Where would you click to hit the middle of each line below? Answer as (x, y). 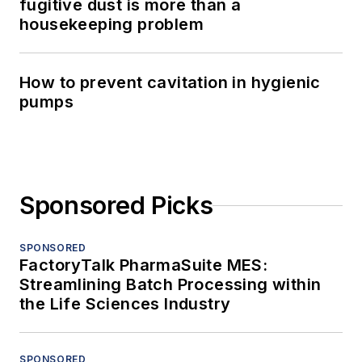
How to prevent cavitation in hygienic (170, 83)
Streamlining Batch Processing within (170, 285)
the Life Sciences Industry (125, 304)
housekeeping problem (112, 25)
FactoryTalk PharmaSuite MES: (144, 265)
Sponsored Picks (116, 206)
